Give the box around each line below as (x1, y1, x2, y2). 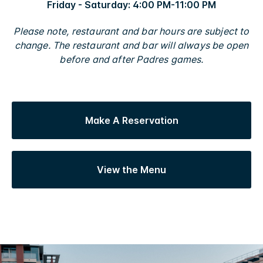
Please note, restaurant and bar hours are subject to (14, 25, 249, 37)
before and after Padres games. (59, 53, 204, 65)
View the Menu (97, 163, 166, 176)
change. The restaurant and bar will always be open (14, 39, 249, 51)
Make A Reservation (85, 114, 178, 126)
